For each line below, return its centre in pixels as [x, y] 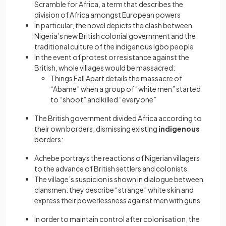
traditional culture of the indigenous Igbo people [114, 47]
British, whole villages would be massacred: [105, 68]
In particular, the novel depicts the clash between [113, 25]
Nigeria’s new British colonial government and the [115, 36]
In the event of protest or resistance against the [112, 57]
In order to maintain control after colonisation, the [117, 219]
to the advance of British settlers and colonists [111, 169]
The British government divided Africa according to [118, 118]
